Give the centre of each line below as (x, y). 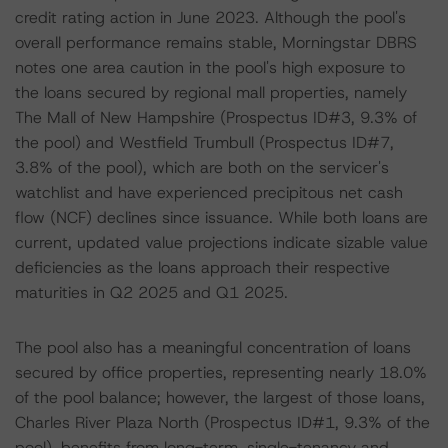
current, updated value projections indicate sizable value (221, 242)
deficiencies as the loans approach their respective (202, 267)
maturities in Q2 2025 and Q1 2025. (151, 292)
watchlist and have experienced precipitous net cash (209, 192)
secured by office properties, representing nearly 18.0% (221, 372)
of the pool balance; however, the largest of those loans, (220, 397)
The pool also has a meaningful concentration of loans (213, 347)
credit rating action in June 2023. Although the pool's (210, 17)
